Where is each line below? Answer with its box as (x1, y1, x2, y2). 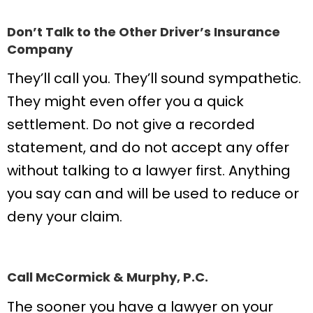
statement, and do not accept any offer (7, 138, 289, 158)
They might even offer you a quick (7, 92, 244, 112)
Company (7, 40, 73, 58)
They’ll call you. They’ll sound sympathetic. (7, 68, 301, 89)
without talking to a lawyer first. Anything (7, 161, 291, 181)
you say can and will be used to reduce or (7, 184, 299, 204)
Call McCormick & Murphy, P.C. (7, 268, 208, 286)
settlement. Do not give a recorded (7, 115, 255, 135)
